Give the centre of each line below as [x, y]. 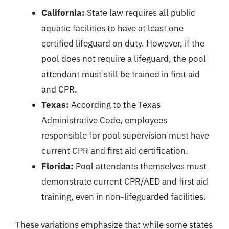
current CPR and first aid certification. [115, 151]
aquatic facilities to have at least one [112, 28]
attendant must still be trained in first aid [121, 74]
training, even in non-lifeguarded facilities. [124, 197]
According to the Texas [115, 105]
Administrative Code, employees [104, 120]
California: [63, 13]
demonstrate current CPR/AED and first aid [125, 181]
